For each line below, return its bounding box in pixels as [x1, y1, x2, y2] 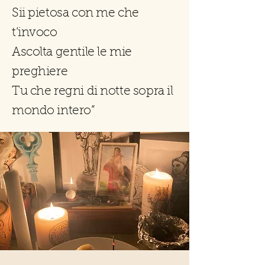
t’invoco [12, 27, 57, 39]
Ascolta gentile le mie [12, 46, 132, 59]
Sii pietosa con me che [12, 7, 139, 20]
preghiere [12, 66, 68, 78]
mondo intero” [12, 105, 95, 117]
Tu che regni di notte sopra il [12, 85, 173, 98]
